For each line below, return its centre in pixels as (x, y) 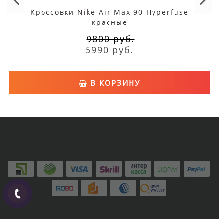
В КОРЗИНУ (114, 82)
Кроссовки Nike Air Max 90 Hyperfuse (109, 12)
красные (109, 22)
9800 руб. (110, 38)
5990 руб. (109, 50)
